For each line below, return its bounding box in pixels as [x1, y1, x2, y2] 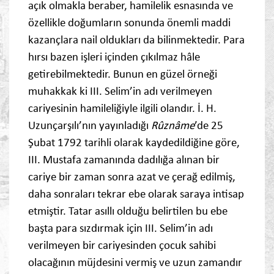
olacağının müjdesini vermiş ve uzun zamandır [28, 255, 242, 270]
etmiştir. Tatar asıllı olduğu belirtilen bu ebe [28, 204, 228, 218]
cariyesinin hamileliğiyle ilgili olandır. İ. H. [28, 101, 217, 116]
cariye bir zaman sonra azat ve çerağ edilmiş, [28, 169, 235, 184]
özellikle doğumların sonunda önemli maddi [28, 15, 231, 30]
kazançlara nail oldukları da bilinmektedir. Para [28, 32, 245, 47]
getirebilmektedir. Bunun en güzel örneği [28, 67, 217, 81]
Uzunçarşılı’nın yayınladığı [28, 118, 151, 133]
